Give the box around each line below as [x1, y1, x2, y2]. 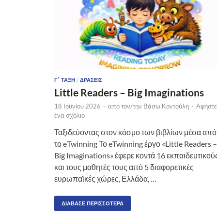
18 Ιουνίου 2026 [54, 102, 101, 110]
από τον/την [108, 102, 143, 110]
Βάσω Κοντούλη [143, 102, 189, 110]
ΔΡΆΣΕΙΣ [80, 76, 102, 83]
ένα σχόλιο [54, 111, 85, 119]
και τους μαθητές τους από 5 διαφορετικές [54, 162, 194, 171]
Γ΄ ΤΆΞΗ [54, 76, 75, 83]
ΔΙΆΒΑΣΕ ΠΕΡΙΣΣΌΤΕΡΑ [62, 200, 124, 207]
